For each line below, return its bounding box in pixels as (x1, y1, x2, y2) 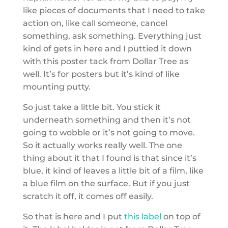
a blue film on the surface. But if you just (22, 178, 190, 188)
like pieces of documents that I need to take (22, 5, 205, 15)
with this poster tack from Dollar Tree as (22, 56, 188, 66)
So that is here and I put (22, 211, 124, 221)
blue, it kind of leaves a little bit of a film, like (22, 165, 204, 176)
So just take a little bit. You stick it (22, 102, 161, 112)
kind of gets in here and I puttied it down (22, 43, 192, 53)
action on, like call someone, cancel (22, 18, 167, 28)
